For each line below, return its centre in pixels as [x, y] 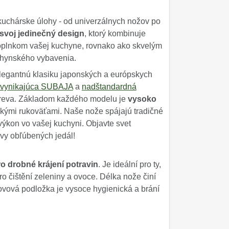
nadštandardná [109, 87]
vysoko [142, 99]
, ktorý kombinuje [115, 33]
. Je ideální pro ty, [129, 164]
